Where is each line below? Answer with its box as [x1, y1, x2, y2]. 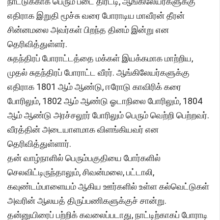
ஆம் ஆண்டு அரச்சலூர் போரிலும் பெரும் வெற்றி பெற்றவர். [7, 110, 209, 121]
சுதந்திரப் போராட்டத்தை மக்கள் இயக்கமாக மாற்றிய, [7, 53, 193, 64]
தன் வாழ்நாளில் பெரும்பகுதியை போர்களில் [7, 153, 161, 164]
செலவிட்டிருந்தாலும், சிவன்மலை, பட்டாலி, [7, 167, 154, 178]
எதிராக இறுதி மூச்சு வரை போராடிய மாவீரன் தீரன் [7, 10, 185, 21]
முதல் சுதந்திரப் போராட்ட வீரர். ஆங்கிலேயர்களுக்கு [7, 67, 190, 78]
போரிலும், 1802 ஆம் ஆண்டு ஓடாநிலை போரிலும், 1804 [7, 96, 202, 107]
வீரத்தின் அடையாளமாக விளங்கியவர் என [7, 124, 159, 135]
